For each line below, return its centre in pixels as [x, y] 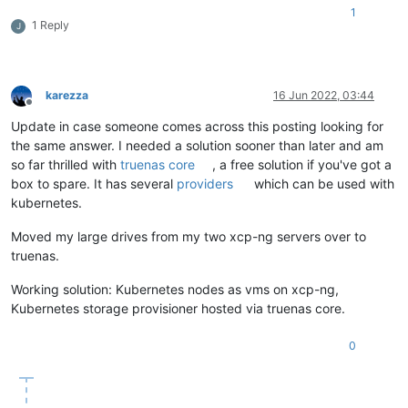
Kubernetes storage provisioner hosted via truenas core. [178, 309]
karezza [67, 96]
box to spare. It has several [94, 184]
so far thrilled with [66, 165]
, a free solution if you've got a [302, 165]
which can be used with [323, 184]
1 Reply [51, 25]
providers [205, 184]
